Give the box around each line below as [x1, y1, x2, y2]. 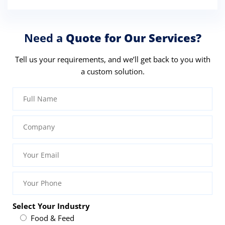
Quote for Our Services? [65, 30, 201, 45]
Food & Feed [31, 213, 75, 223]
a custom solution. [80, 66, 145, 76]
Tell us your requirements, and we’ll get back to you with [15, 54, 210, 64]
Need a [24, 30, 66, 45]
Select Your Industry [13, 201, 90, 211]
